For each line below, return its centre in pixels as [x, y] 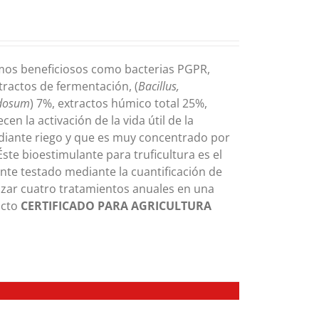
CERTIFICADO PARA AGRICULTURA [116, 206]
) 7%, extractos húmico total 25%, [119, 103]
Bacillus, [159, 86]
